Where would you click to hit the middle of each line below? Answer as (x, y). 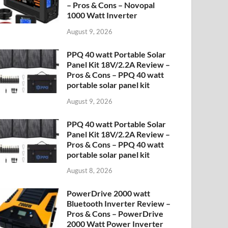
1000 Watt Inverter (102, 15)
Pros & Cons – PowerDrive (115, 214)
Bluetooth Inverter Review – (119, 204)
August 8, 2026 (90, 171)
